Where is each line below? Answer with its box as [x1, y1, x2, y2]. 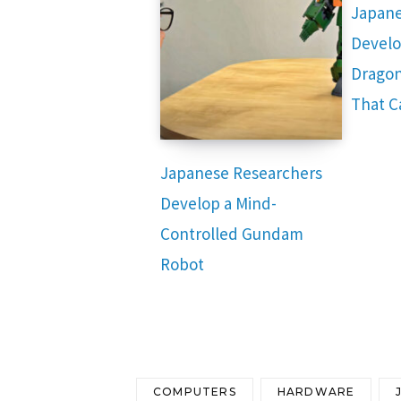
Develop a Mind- [159, 192, 277, 215]
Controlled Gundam [159, 223, 303, 245]
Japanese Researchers [159, 162, 322, 184]
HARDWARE [277, 385, 355, 399]
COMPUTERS [153, 385, 236, 399]
